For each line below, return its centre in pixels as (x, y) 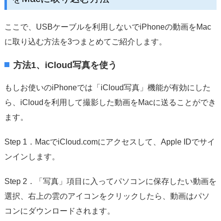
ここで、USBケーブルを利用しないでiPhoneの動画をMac (108, 27)
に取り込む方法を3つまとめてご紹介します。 (85, 41)
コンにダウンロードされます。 (59, 211)
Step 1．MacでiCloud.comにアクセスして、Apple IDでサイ (110, 142)
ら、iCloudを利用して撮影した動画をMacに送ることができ (110, 102)
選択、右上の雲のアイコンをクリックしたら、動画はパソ (107, 196)
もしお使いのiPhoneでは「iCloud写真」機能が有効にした (107, 87)
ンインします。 (32, 156)
